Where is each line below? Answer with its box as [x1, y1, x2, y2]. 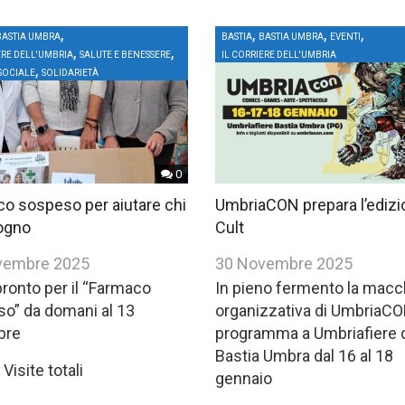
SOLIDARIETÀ [41, 68, 99, 78]
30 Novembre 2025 [215, 254, 353, 274]
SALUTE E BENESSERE [79, 50, 171, 60]
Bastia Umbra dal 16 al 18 [215, 346, 394, 366]
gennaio [215, 369, 273, 389]
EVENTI [330, 32, 362, 42]
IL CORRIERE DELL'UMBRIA [221, 50, 337, 60]
